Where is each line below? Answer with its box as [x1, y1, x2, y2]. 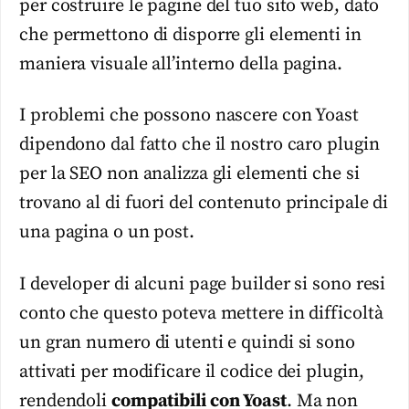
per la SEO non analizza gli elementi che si [19, 163, 360, 186]
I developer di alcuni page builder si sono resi [19, 272, 386, 296]
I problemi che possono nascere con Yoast [19, 104, 359, 128]
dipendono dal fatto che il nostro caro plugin [19, 133, 380, 157]
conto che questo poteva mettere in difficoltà [19, 301, 383, 325]
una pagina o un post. [19, 221, 194, 245]
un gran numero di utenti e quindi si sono [19, 330, 355, 354]
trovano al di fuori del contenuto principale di [19, 192, 389, 215]
